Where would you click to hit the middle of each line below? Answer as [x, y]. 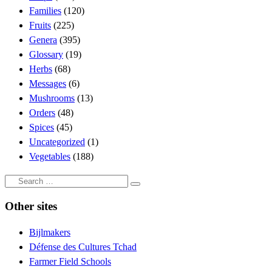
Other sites [31, 206]
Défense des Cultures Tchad [83, 247]
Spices [42, 127]
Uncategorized [57, 141]
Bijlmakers [50, 233]
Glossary [46, 54]
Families [45, 10]
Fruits [40, 25]
